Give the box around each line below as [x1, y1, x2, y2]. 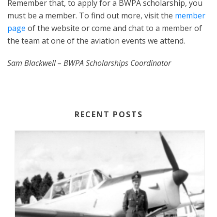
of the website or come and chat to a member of [26, 23, 202, 34]
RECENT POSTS [74, 109, 143, 120]
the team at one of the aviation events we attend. [7, 35, 185, 46]
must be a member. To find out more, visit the [7, 10, 175, 21]
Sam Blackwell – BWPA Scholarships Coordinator [7, 58, 171, 69]
